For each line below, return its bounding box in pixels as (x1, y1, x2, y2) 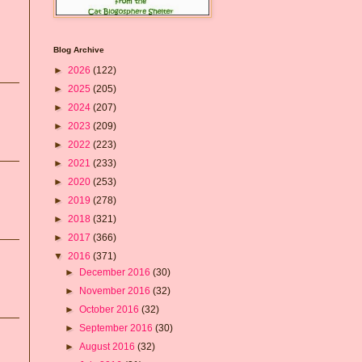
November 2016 (79, 284, 154, 297)
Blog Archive (53, 44, 104, 54)
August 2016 (79, 340, 138, 352)
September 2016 (79, 322, 156, 334)
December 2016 (79, 266, 154, 278)
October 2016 (79, 303, 142, 315)
